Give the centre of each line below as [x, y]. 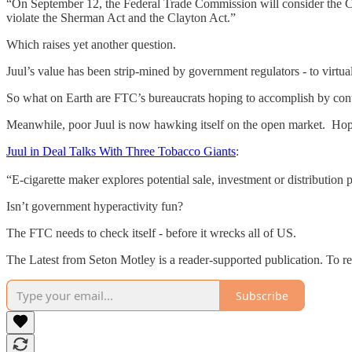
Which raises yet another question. [93, 45]
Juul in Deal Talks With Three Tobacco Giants [121, 152]
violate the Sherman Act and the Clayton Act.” [121, 18]
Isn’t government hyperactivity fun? [96, 207]
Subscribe [262, 295]
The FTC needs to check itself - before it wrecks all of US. [151, 233]
